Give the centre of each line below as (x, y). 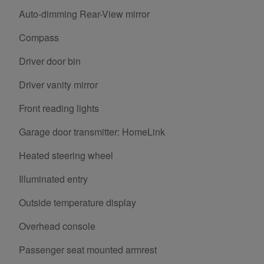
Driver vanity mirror (58, 85)
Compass (39, 38)
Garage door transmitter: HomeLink (92, 132)
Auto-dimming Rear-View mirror (85, 14)
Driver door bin (50, 61)
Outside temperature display (77, 203)
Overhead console (57, 226)
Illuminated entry (53, 179)
